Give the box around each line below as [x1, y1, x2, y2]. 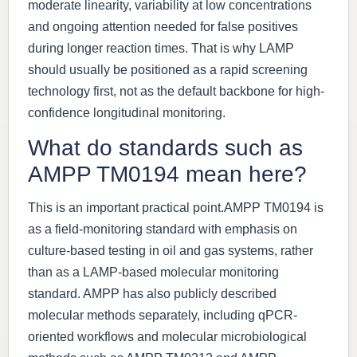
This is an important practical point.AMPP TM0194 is [28, 201, 324, 215]
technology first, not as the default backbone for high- [28, 84, 324, 98]
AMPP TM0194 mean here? [28, 162, 307, 187]
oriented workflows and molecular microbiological [28, 330, 307, 344]
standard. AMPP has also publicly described [28, 287, 277, 301]
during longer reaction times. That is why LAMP [28, 41, 294, 55]
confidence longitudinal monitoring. [28, 105, 226, 120]
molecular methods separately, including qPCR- [28, 308, 297, 323]
